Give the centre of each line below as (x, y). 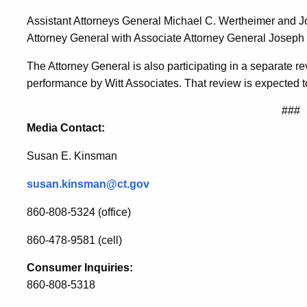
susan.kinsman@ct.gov (88, 184)
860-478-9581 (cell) (74, 240)
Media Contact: (66, 128)
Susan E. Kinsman (72, 156)
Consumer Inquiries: (80, 268)
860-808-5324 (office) (79, 212)
